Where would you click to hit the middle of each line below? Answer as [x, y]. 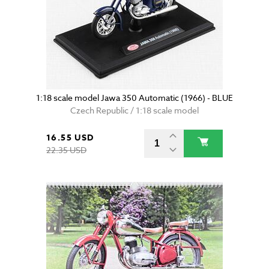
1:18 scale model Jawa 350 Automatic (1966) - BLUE [134, 98]
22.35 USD [66, 150]
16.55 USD [70, 138]
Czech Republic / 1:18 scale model [134, 110]
